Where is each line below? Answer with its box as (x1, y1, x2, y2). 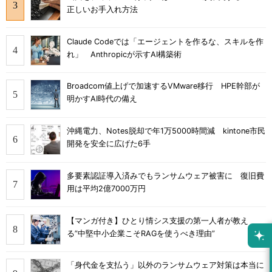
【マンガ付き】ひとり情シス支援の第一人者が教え (67, 216, 248, 225)
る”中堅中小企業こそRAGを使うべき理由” (67, 228, 215, 238)
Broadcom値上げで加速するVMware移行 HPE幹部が (67, 81, 260, 91)
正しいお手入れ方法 (67, 4, 138, 14)
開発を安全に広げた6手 (67, 139, 151, 149)
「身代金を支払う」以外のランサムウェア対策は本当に (67, 260, 264, 270)
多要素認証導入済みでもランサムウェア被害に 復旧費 (67, 171, 264, 180)
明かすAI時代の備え (67, 94, 137, 104)
